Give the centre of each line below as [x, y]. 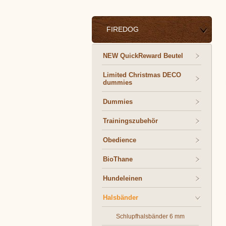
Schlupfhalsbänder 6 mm [150, 216]
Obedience [120, 140]
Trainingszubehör [130, 121]
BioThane [118, 159]
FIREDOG [123, 29]
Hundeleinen [123, 178]
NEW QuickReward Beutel [143, 56]
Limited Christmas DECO [142, 75]
